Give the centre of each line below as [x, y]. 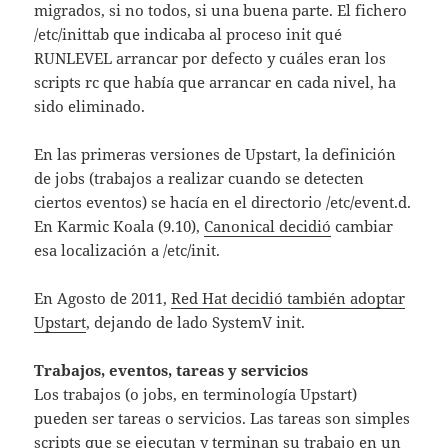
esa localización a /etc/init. [127, 250]
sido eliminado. [90, 106]
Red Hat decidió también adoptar [288, 298]
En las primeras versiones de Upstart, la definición [215, 154]
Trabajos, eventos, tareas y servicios [171, 370]
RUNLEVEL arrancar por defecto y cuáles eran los [210, 58]
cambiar [362, 226]
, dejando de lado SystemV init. [196, 322]
